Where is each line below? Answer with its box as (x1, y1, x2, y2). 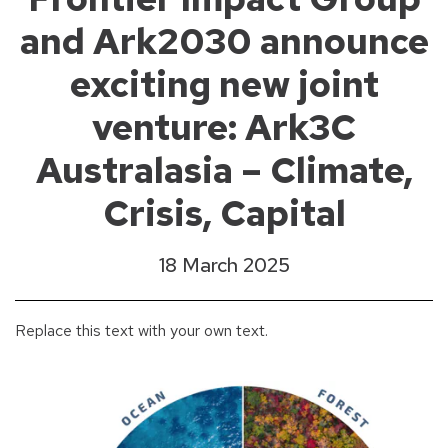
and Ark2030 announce (19, 17, 429, 65)
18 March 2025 (158, 252, 290, 278)
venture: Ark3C (92, 103, 356, 151)
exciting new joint (69, 60, 379, 108)
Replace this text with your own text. (15, 320, 268, 341)
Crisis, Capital (102, 189, 346, 237)
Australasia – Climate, (35, 146, 413, 194)
